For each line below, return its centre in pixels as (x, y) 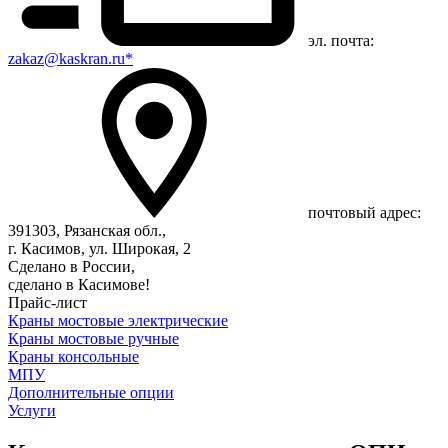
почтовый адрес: (364, 212)
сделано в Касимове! (79, 284)
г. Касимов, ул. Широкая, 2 (99, 248)
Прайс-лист (47, 302)
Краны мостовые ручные (93, 338)
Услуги (32, 410)
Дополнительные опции (91, 392)
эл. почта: (341, 40)
